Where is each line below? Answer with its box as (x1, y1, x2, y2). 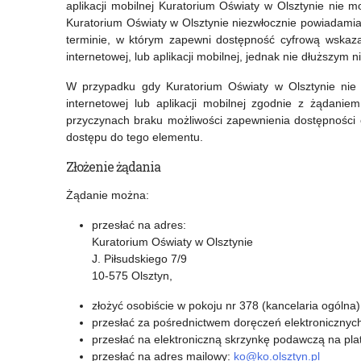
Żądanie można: (66, 189, 149, 202)
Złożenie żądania (66, 158, 160, 176)
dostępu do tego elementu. (66, 131, 203, 144)
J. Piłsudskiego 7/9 (92, 252, 187, 266)
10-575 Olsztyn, (92, 269, 172, 283)
